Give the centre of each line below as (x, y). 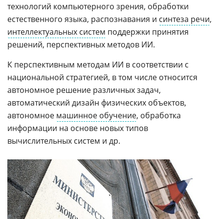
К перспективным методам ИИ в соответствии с (98, 65)
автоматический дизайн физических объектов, (97, 103)
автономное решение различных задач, (84, 90)
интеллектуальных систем (56, 32)
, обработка (159, 115)
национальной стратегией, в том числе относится (102, 77)
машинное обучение (96, 115)
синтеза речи (184, 19)
